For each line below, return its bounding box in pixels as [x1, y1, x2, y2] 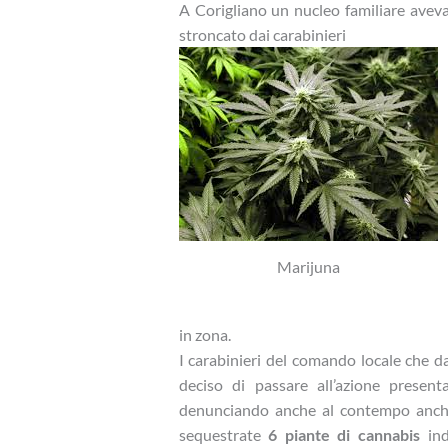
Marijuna [276, 257, 340, 277]
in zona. [178, 325, 231, 345]
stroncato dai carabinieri [178, 25, 346, 45]
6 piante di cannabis [268, 425, 421, 445]
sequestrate [178, 425, 269, 445]
